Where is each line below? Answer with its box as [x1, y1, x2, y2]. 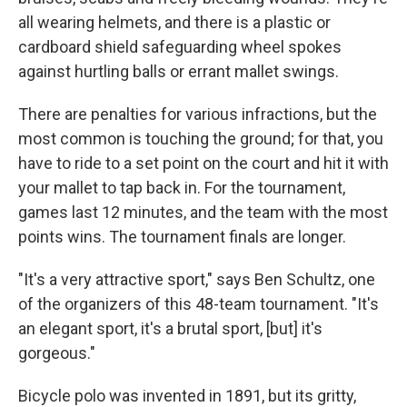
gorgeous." [18, 343, 95, 363]
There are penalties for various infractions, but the [18, 104, 377, 124]
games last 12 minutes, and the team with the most [18, 203, 388, 223]
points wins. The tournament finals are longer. [18, 227, 346, 247]
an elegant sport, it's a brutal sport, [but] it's [18, 319, 323, 339]
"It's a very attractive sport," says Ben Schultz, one [18, 270, 375, 290]
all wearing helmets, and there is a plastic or [18, 13, 331, 33]
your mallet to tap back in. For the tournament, [18, 178, 345, 198]
